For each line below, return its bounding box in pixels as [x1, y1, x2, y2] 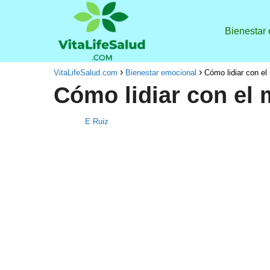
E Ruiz [84, 117, 108, 127]
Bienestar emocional [125, 68, 196, 78]
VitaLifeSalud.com [53, 68, 118, 78]
